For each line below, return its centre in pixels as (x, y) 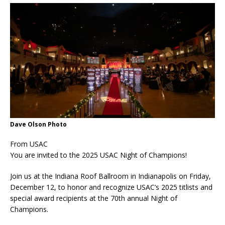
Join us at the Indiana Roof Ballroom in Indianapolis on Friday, (110, 176)
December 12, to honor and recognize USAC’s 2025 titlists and (111, 187)
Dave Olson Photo (38, 125)
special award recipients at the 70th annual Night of (94, 198)
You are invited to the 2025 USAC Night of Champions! (98, 155)
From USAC (29, 144)
